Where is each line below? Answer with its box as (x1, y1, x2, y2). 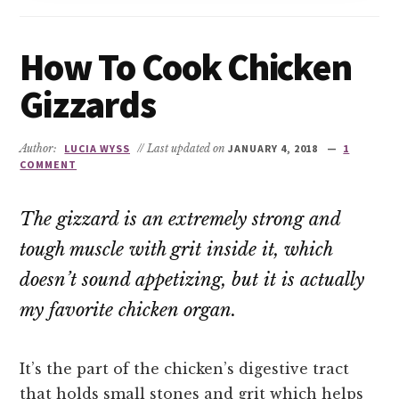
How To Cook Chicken (20, 43, 352, 90)
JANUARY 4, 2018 (228, 141, 319, 155)
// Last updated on (134, 141, 228, 155)
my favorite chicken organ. (20, 298, 237, 321)
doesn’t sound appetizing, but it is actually (20, 268, 365, 290)
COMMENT (20, 157, 77, 171)
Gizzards (20, 80, 156, 127)
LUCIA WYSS (64, 141, 130, 155)
